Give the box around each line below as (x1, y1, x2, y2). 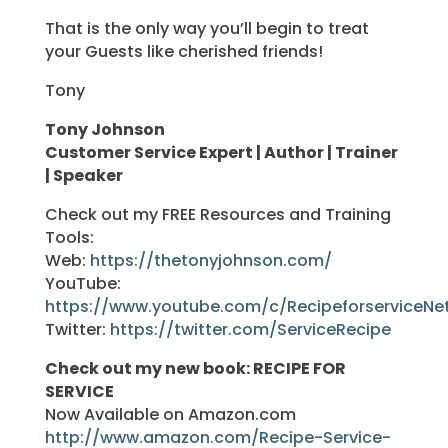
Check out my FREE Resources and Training (44, 202, 391, 226)
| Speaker (44, 163, 123, 187)
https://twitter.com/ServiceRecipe (109, 317, 391, 341)
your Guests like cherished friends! (44, 39, 323, 63)
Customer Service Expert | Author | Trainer (44, 140, 398, 164)
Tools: (44, 225, 94, 249)
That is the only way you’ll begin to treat (44, 16, 369, 40)
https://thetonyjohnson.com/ (89, 248, 332, 272)
